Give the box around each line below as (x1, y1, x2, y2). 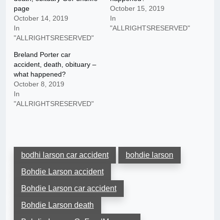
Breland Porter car (14, 51, 71, 59)
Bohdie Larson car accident (21, 184, 116, 193)
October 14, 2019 (14, 14, 68, 23)
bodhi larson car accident (21, 151, 109, 160)
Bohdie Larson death (21, 201, 94, 210)
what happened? (14, 70, 66, 79)
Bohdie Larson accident (21, 167, 104, 176)
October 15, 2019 (110, 4, 165, 13)
